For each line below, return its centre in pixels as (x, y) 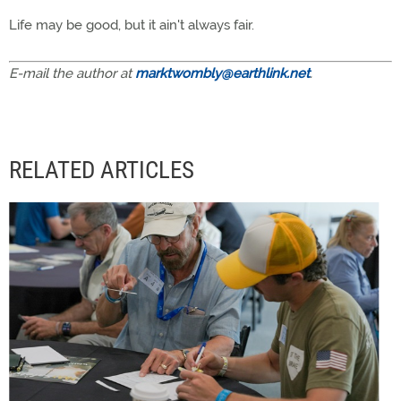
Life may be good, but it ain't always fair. (132, 25)
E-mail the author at (72, 73)
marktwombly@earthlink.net (222, 73)
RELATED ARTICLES (102, 170)
